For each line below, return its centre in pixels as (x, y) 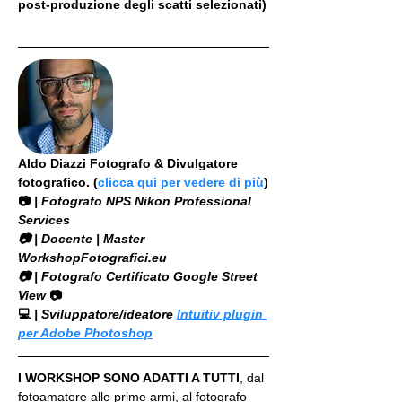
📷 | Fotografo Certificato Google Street (140, 276)
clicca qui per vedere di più (181, 182)
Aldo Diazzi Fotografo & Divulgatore (130, 163)
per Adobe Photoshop (85, 332)
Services (44, 219)
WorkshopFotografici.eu (92, 257)
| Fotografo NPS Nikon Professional (143, 201)
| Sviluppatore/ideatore (104, 314)
